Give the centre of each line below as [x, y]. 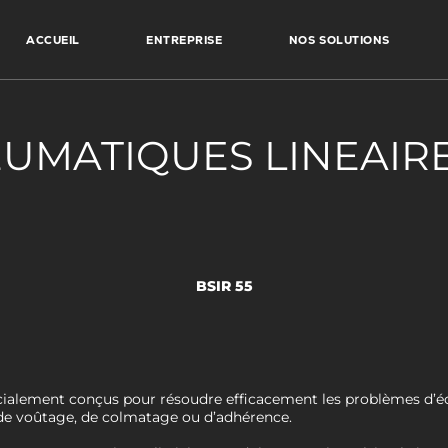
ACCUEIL [53, 39]
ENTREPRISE [184, 39]
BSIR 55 [224, 286]
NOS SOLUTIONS [339, 39]
